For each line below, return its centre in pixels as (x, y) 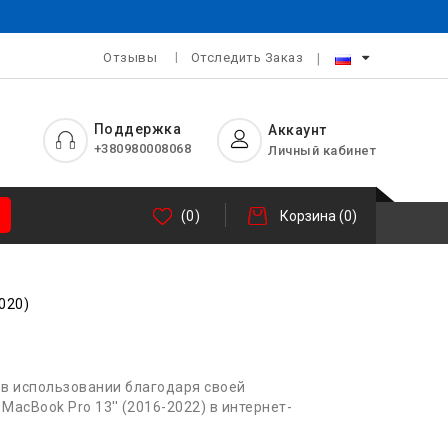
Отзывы (130, 58)
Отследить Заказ (246, 58)
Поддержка (137, 128)
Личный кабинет (322, 150)
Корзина (308, 216)
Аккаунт (297, 129)
